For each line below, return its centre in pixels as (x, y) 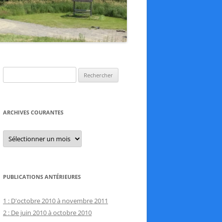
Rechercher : (21, 72)
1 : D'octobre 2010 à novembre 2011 (55, 200)
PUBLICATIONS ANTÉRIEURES (42, 176)
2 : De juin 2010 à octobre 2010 (47, 212)
